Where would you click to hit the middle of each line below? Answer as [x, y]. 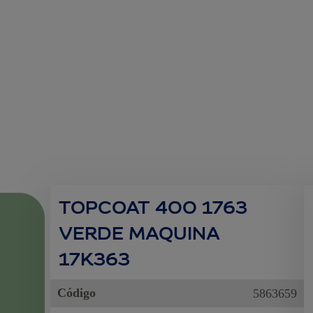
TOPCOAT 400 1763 [153, 206]
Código [77, 293]
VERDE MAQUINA [140, 232]
